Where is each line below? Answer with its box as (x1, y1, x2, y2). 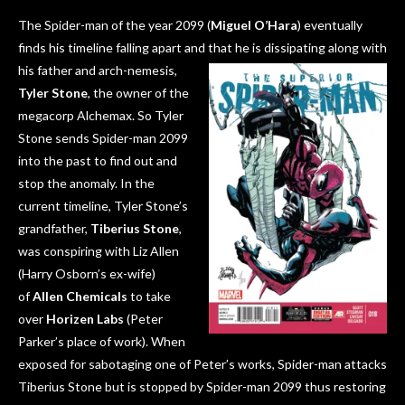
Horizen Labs (46, 311, 124, 327)
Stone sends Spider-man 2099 (18, 130, 188, 146)
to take (127, 288, 171, 305)
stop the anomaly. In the (18, 175, 155, 192)
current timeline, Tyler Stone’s (18, 198, 188, 214)
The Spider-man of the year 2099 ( (18, 17, 211, 33)
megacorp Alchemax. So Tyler (18, 108, 184, 124)
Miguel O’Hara (211, 17, 297, 33)
